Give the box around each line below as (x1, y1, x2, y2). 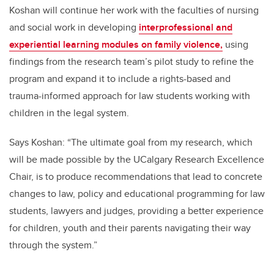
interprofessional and (139, 20, 232, 35)
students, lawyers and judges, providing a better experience (9, 204, 264, 218)
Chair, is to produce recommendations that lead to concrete (9, 169, 262, 184)
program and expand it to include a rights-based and (9, 72, 231, 86)
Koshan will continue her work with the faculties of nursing (9, 3, 259, 18)
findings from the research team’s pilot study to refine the (9, 54, 254, 69)
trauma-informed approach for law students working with (9, 89, 250, 103)
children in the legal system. (9, 106, 136, 120)
